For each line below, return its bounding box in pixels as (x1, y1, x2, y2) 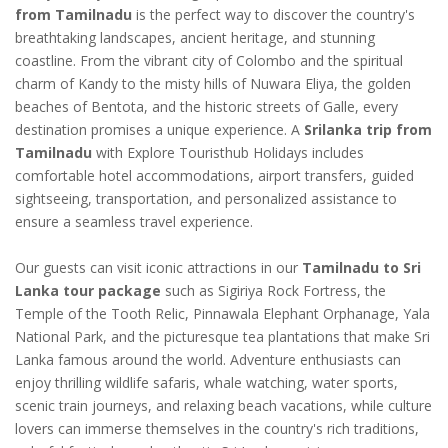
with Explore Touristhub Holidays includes (92, 143, 364, 163)
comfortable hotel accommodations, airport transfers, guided (15, 166, 414, 186)
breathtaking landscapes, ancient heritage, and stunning (15, 28, 375, 48)
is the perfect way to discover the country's (132, 5, 415, 25)
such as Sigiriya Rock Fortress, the (161, 281, 386, 301)
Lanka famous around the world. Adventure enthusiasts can (15, 350, 401, 370)
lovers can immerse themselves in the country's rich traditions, (15, 419, 419, 439)
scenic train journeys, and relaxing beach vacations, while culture (15, 396, 432, 416)
